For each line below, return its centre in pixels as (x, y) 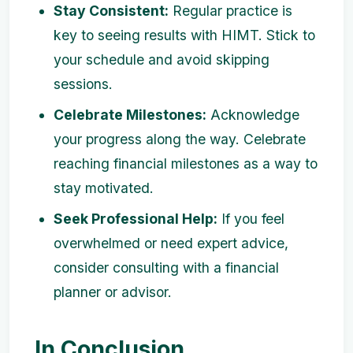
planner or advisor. (113, 292)
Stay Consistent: (111, 11)
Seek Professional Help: (136, 219)
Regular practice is (230, 11)
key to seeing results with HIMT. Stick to (184, 35)
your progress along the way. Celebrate (180, 139)
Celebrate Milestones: (130, 115)
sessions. (83, 84)
